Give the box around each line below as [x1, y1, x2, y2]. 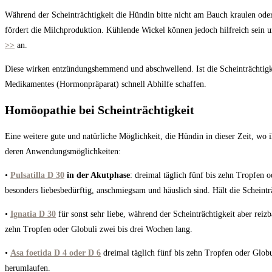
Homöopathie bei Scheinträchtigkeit [5, 103, 194, 117]
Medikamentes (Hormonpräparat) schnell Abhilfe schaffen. [5, 79, 206, 89]
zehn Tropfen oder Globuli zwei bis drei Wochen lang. [5, 224, 192, 234]
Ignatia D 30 [10, 209, 56, 219]
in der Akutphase [64, 170, 130, 180]
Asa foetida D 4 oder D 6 [10, 248, 101, 257]
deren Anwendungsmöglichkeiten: [5, 146, 121, 156]
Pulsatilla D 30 [10, 170, 64, 180]
